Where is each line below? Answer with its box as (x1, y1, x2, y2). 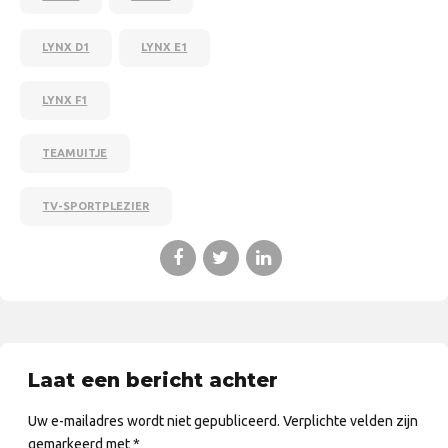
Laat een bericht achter (28, 368, 278, 392)
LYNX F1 (42, 94, 88, 107)
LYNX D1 (42, 41, 90, 54)
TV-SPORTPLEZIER (42, 199, 150, 212)
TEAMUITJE (42, 147, 108, 160)
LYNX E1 (141, 41, 188, 54)
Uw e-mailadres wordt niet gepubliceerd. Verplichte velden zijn (28, 412, 418, 429)
